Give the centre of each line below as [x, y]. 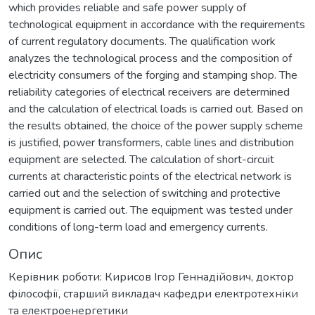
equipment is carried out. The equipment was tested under [150, 210]
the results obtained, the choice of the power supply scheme [156, 126]
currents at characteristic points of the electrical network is [150, 176]
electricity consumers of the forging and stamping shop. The [153, 75]
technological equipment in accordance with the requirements [157, 24]
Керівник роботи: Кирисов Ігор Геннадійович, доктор [151, 277]
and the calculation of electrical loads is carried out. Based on [156, 109]
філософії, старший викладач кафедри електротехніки [153, 294]
